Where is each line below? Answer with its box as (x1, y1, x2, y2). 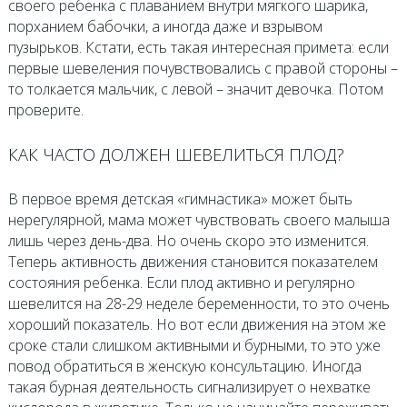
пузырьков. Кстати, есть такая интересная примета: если (7, 36, 389, 57)
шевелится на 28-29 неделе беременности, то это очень (7, 293, 390, 313)
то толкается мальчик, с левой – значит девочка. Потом (7, 78, 383, 99)
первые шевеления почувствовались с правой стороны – (7, 57, 398, 78)
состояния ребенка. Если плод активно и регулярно (7, 272, 355, 293)
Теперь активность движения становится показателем (7, 251, 378, 272)
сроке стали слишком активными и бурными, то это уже (7, 334, 381, 355)
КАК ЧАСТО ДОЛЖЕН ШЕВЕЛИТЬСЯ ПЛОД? (7, 143, 344, 166)
